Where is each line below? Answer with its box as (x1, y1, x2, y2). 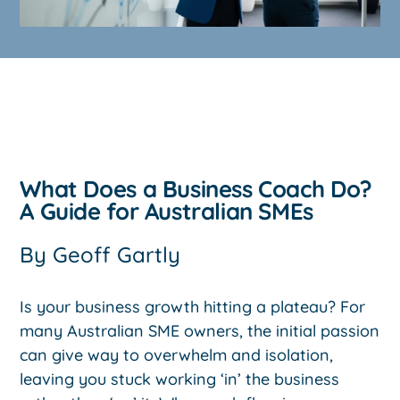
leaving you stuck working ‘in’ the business (20, 369, 340, 389)
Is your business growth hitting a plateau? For (20, 296, 366, 317)
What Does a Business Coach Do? (20, 174, 372, 203)
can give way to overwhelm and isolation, (20, 345, 334, 365)
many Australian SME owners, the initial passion (20, 321, 380, 341)
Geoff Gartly (53, 240, 181, 268)
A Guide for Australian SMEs (20, 196, 313, 225)
